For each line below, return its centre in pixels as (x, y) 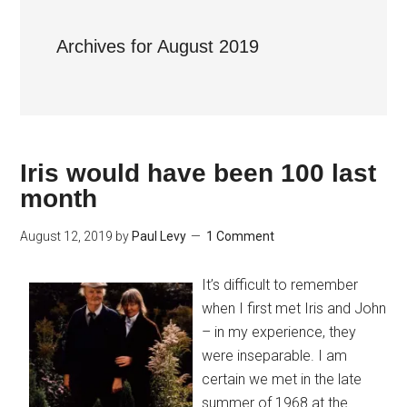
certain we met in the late (282, 379)
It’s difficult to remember (280, 285)
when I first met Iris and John (294, 308)
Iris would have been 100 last (199, 173)
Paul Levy (159, 236)
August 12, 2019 (67, 236)
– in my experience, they (279, 332)
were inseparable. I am (275, 356)
